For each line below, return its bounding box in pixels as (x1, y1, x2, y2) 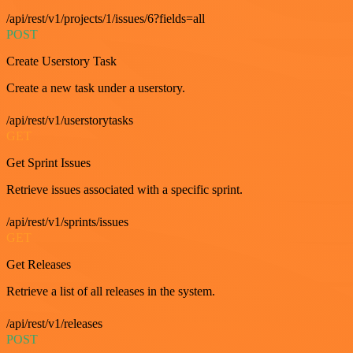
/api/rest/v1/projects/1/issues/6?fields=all (6, 11, 205, 25)
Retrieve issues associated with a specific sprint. (6, 182, 243, 196)
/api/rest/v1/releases (6, 316, 102, 330)
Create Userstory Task (6, 54, 117, 68)
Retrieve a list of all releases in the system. (6, 284, 215, 298)
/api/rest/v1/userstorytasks (6, 113, 133, 127)
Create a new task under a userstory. (6, 80, 185, 95)
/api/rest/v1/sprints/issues (6, 214, 128, 229)
